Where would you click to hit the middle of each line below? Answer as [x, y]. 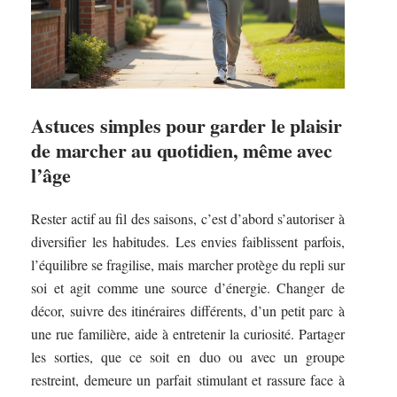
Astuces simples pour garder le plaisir [187, 125]
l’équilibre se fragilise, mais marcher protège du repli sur [188, 265]
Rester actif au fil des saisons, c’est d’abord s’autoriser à [188, 219]
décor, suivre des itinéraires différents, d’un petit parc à [188, 311]
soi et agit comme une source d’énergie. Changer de [188, 288]
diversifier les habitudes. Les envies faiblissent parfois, [188, 242]
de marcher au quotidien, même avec [182, 150]
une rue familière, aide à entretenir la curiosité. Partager [188, 334]
